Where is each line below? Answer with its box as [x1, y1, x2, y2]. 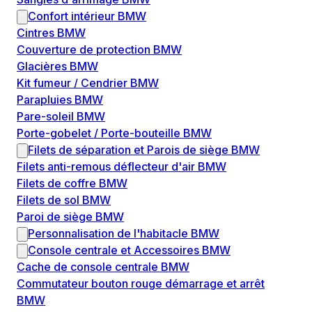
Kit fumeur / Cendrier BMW [17, 76, 159, 91]
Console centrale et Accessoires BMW [28, 243, 231, 258]
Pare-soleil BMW [17, 109, 105, 124]
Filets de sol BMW [17, 193, 111, 208]
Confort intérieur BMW [28, 9, 146, 24]
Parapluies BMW [17, 93, 103, 107]
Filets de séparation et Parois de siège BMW [28, 143, 260, 157]
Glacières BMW [17, 59, 98, 74]
